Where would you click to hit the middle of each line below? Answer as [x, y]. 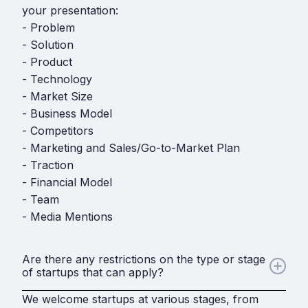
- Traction [48, 165]
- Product [47, 62]
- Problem [48, 27]
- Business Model [67, 113]
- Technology [57, 79]
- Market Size [57, 96]
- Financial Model [67, 182]
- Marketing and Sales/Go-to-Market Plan [131, 147]
